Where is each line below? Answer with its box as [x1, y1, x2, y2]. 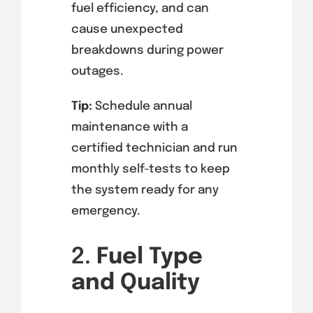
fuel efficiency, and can [71, 3, 209, 15]
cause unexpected [71, 24, 183, 36]
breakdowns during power [71, 45, 224, 57]
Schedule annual [92, 101, 192, 113]
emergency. [71, 205, 140, 218]
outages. [71, 66, 124, 78]
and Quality [71, 272, 200, 296]
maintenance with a [71, 122, 188, 134]
